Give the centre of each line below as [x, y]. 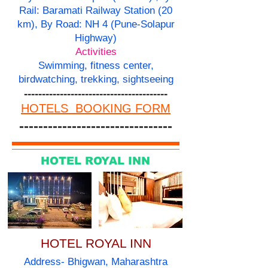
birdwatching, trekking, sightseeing [96, 80]
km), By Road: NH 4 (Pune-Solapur [96, 25]
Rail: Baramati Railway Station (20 [96, 11]
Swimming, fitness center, [96, 66]
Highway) [96, 38]
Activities [96, 52]
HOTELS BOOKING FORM [96, 109]
